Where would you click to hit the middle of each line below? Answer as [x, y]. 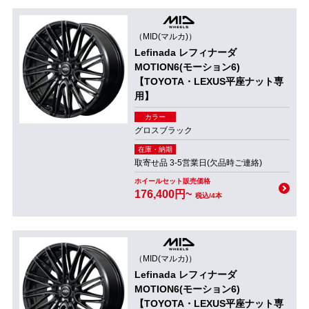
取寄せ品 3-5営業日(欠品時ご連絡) [198, 163]
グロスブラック [163, 130]
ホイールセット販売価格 [172, 181]
